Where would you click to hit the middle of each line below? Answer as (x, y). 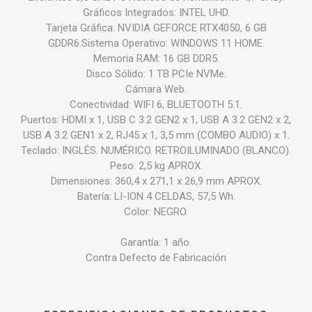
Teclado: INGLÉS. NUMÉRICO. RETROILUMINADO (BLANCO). (156, 151)
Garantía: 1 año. (156, 243)
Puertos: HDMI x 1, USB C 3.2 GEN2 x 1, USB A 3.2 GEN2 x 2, (156, 120)
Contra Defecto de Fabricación (156, 258)
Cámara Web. (156, 89)
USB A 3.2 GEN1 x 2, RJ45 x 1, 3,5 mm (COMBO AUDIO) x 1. (156, 135)
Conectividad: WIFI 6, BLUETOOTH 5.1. (156, 105)
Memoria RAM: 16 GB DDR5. (156, 59)
